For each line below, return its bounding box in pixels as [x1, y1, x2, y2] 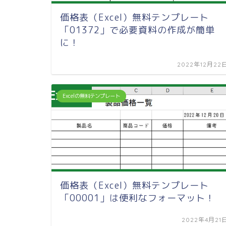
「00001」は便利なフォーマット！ [60, 191, 215, 204]
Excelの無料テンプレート [63, 92, 120, 99]
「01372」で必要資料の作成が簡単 [60, 23, 215, 36]
